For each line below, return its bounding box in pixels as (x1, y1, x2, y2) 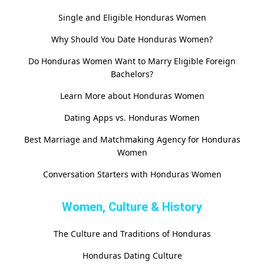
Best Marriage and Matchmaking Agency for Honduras (24, 134, 240, 146)
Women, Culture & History (62, 200, 202, 214)
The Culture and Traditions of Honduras (53, 228, 211, 240)
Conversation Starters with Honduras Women (42, 169, 222, 180)
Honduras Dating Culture (82, 250, 182, 262)
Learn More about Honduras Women (60, 90, 204, 102)
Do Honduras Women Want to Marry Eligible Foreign (28, 55, 236, 67)
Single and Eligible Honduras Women (58, 12, 206, 24)
